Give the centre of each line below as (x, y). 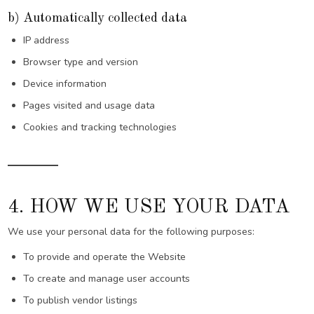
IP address (46, 41)
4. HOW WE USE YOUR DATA (149, 207)
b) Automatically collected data (98, 19)
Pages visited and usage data (89, 106)
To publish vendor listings (80, 301)
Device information (64, 84)
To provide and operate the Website (104, 257)
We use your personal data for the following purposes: (131, 232)
